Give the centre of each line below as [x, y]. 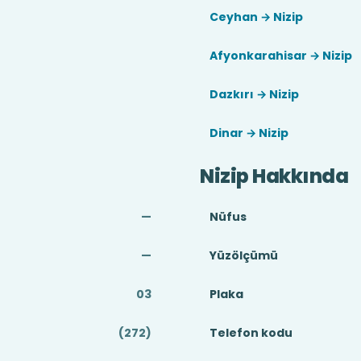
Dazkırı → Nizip [254, 94]
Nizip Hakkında [274, 176]
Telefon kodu [251, 333]
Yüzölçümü [244, 255]
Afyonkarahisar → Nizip [281, 56]
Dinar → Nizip [249, 133]
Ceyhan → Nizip [256, 17]
